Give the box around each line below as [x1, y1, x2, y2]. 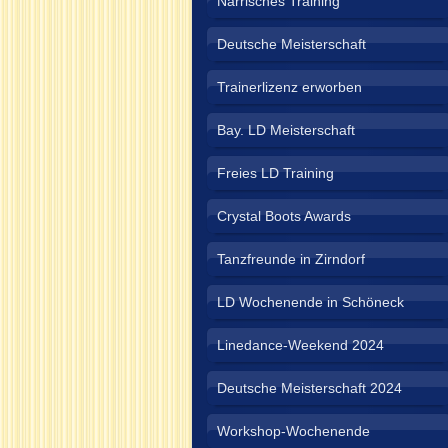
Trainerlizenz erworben [217, 79, 362, 95]
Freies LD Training [217, 165, 334, 181]
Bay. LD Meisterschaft [217, 122, 355, 138]
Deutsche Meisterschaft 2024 [217, 380, 402, 396]
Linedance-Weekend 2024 [217, 337, 384, 353]
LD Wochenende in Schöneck [217, 294, 404, 310]
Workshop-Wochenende [217, 423, 370, 439]
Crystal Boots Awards [217, 208, 351, 224]
